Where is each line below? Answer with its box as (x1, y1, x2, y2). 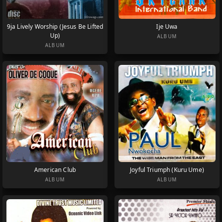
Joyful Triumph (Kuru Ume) (130, 165, 204, 174)
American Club (34, 165, 76, 174)
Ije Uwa (156, 22, 178, 31)
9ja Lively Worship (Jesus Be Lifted (6, 22, 104, 31)
